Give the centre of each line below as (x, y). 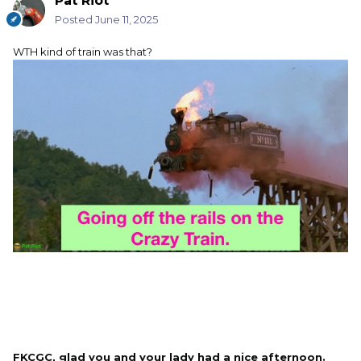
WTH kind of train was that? (83, 52)
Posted (75, 20)
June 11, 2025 (127, 20)
